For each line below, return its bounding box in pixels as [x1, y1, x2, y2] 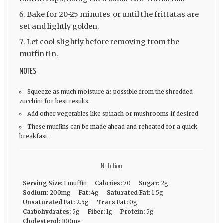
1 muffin [63, 179, 87, 187]
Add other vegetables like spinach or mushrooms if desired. [27, 111, 200, 118]
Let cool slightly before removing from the [26, 37, 179, 47]
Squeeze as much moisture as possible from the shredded [27, 88, 193, 96]
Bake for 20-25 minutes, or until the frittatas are [26, 10, 199, 19]
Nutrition [101, 163, 122, 170]
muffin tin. [19, 49, 58, 59]
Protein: [120, 208, 145, 215]
